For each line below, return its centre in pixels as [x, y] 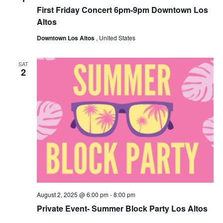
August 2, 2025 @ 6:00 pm [72, 195]
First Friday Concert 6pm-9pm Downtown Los [122, 9]
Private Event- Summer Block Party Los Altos [122, 209]
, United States [115, 37]
